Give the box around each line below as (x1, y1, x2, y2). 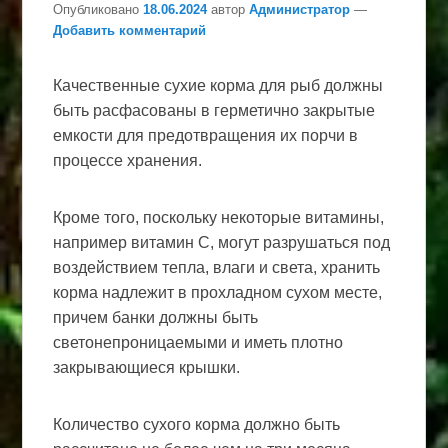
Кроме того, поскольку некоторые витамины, (53, 208, 385, 226)
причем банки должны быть (53, 308, 259, 326)
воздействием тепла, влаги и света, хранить (53, 258, 381, 276)
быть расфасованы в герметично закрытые (53, 101, 376, 119)
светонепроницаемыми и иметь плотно (53, 333, 344, 351)
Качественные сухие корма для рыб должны (53, 76, 384, 94)
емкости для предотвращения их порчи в (53, 126, 359, 144)
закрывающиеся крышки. (53, 358, 241, 376)
